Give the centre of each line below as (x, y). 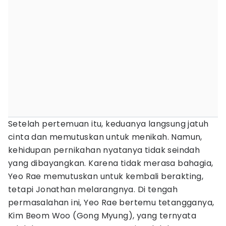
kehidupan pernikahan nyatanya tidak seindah (104, 150)
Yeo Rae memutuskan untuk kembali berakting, (106, 176)
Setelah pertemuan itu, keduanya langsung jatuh (108, 124)
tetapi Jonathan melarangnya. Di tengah (93, 189)
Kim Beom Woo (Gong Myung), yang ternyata (102, 216)
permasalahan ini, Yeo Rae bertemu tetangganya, (111, 203)
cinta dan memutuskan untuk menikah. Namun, (105, 137)
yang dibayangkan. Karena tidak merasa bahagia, (111, 163)
